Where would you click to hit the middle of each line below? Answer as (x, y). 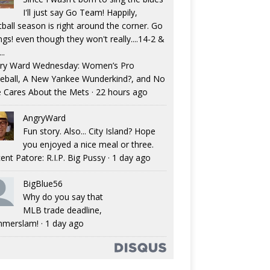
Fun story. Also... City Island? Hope (89, 131)
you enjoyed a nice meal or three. (88, 145)
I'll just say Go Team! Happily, (80, 13)
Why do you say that (63, 197)
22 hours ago (121, 92)
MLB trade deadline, (62, 210)
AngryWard (44, 118)
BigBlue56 (42, 184)
